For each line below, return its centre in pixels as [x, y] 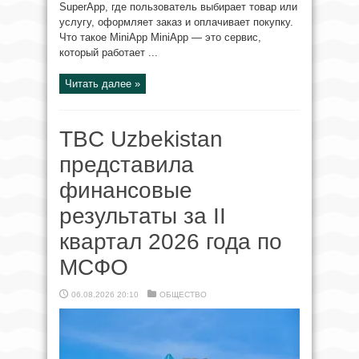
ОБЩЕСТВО [183, 294]
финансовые [126, 190]
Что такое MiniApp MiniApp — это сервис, [160, 37]
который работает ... [109, 52]
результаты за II [143, 216]
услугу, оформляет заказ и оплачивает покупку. [176, 22]
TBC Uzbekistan [141, 139]
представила [127, 165]
